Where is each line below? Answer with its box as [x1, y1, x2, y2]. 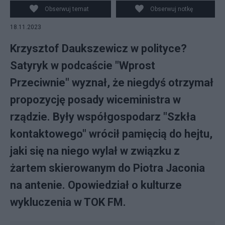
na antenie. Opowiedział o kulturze [10, 179, 182, 191]
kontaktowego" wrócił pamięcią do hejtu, [10, 128, 212, 140]
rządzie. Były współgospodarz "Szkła [10, 110, 196, 123]
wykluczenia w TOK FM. [10, 196, 126, 208]
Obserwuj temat [44, 6, 89, 13]
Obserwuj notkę [150, 6, 193, 13]
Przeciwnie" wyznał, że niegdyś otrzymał [10, 76, 213, 89]
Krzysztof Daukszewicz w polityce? [10, 42, 187, 55]
